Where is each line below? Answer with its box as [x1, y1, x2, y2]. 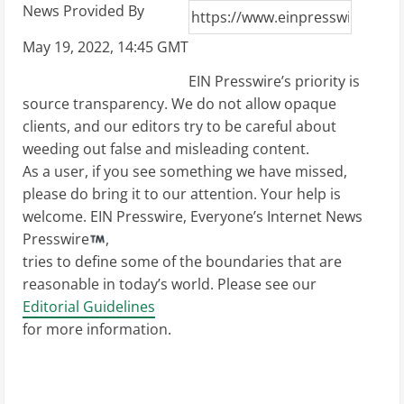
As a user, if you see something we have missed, [23, 161, 347, 181]
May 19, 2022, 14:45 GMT [23, 37, 188, 57]
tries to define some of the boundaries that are [23, 252, 342, 271]
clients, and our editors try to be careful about [23, 116, 336, 136]
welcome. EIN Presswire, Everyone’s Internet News [23, 207, 363, 226]
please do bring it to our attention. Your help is [23, 184, 341, 204]
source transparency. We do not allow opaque [23, 94, 336, 114]
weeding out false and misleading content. [23, 139, 309, 159]
